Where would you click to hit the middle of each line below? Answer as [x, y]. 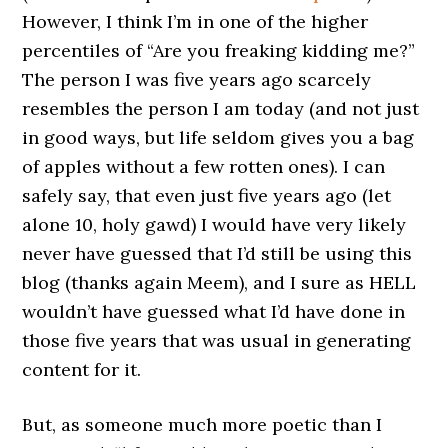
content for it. [82, 369]
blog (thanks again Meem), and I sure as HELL [219, 282]
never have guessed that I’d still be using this [217, 253]
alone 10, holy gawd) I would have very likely [214, 224]
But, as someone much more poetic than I [202, 424]
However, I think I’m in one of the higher [195, 21]
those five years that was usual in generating [217, 340]
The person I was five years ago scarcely [197, 79]
